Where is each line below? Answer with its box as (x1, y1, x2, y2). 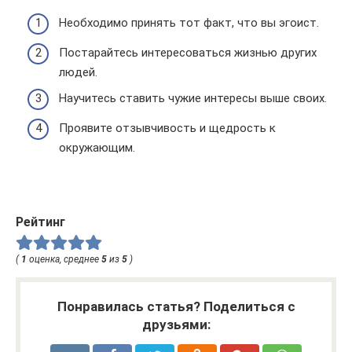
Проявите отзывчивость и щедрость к (59, 120, 276, 135)
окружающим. (59, 140, 135, 155)
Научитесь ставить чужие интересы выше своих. (59, 91, 327, 106)
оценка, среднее (27, 253, 101, 265)
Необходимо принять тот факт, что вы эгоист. (59, 16, 319, 31)
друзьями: (141, 316, 211, 332)
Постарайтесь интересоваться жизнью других (59, 45, 317, 60)
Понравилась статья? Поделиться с (57, 298, 295, 314)
